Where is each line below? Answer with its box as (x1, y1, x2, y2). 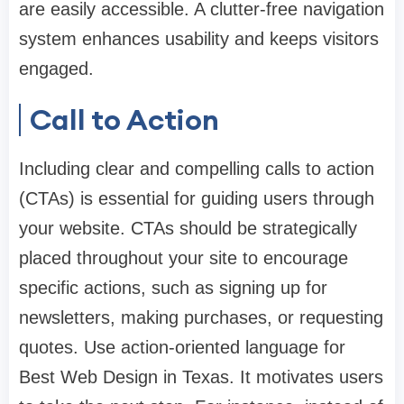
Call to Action (30, 101, 219, 139)
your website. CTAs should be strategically (19, 218, 357, 239)
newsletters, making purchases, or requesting (19, 308, 383, 328)
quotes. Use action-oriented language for (19, 337, 345, 358)
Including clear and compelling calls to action (19, 159, 374, 179)
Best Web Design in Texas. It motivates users (19, 367, 383, 388)
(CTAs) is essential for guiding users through (19, 188, 374, 209)
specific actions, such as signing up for (19, 278, 327, 298)
